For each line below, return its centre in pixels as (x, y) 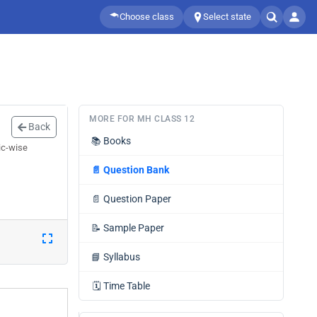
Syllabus (122, 257)
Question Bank (136, 170)
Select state (227, 17)
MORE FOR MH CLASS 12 (142, 119)
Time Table (127, 286)
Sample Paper (134, 228)
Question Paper (137, 199)
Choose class (147, 17)
